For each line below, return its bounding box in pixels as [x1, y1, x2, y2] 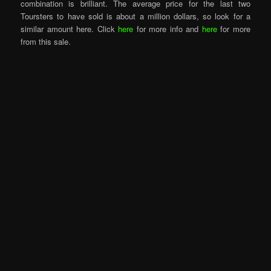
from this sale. [21, 36, 71, 48]
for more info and [136, 23, 202, 35]
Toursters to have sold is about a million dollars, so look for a [21, 10, 250, 22]
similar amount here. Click [21, 23, 119, 35]
